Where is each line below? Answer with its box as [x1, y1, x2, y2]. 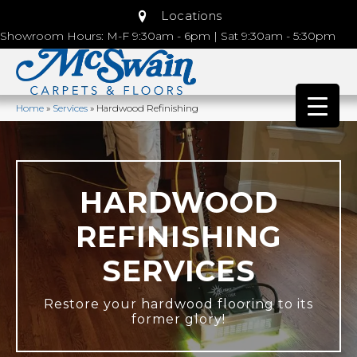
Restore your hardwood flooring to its [44, 296, 313, 312]
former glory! [131, 311, 226, 327]
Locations [161, 8, 222, 24]
